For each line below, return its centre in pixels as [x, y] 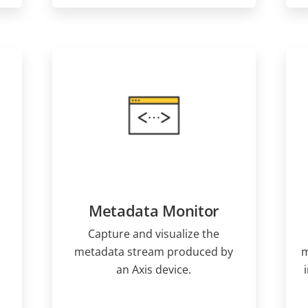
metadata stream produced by [154, 251]
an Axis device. [154, 269]
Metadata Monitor [154, 210]
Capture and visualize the [154, 233]
